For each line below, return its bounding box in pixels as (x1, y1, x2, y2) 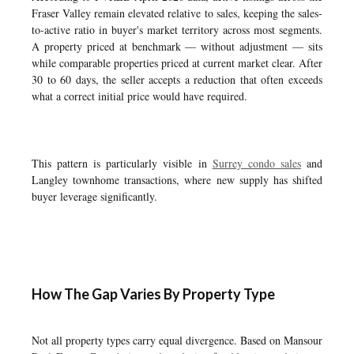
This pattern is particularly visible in (32, 156, 213, 171)
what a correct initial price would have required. (32, 88, 247, 104)
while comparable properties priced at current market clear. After (32, 55, 322, 70)
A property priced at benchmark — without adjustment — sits (32, 39, 322, 54)
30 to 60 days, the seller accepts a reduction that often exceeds (32, 72, 322, 87)
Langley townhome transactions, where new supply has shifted (32, 172, 322, 187)
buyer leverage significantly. (32, 189, 157, 204)
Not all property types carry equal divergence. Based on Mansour (32, 333, 322, 348)
